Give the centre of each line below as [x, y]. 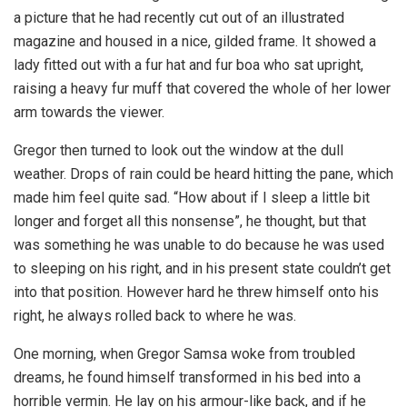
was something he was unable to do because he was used [199, 244]
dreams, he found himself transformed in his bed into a [187, 377]
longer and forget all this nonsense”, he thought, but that [190, 221]
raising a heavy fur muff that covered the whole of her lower [202, 88]
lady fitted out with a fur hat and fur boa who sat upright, [189, 65]
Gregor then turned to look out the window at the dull [179, 150]
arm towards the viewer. [89, 112]
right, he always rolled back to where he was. [155, 315]
